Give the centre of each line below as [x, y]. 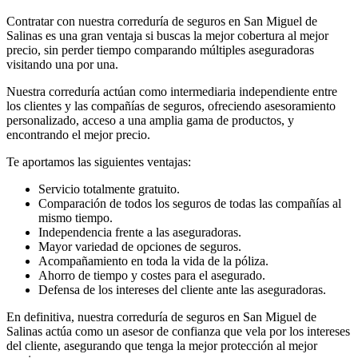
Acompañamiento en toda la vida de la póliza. [153, 261]
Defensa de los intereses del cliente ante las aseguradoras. [182, 289]
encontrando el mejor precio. [78, 134]
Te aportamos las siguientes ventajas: [99, 161]
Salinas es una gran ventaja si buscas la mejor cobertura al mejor [167, 35]
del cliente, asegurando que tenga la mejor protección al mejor [162, 345]
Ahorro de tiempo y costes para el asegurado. [152, 275]
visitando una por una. [62, 64]
